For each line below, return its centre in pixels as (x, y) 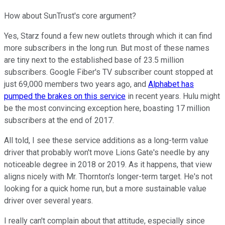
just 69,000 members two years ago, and (76, 84)
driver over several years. (48, 201)
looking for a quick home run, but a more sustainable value (105, 189)
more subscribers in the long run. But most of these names (107, 48)
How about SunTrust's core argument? (70, 16)
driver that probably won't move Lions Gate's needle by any (107, 153)
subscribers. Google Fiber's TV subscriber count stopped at (108, 72)
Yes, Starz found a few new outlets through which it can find (108, 36)
